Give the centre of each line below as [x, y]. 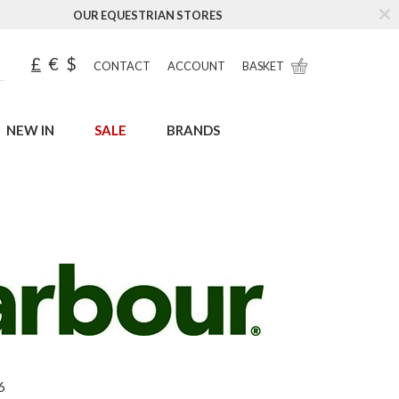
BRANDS [193, 130]
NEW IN [30, 130]
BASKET [263, 66]
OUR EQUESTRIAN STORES [148, 15]
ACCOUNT [196, 66]
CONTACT [122, 66]
